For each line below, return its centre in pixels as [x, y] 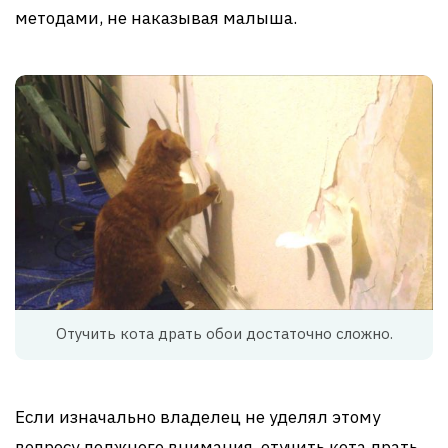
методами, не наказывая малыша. [156, 17]
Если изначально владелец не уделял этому [197, 417]
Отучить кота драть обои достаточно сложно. [224, 334]
